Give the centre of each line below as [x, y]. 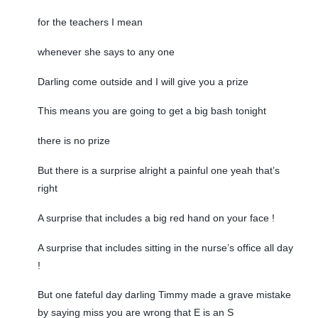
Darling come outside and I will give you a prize [143, 81]
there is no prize [73, 141]
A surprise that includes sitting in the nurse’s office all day [165, 247]
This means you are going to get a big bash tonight [152, 111]
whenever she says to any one [106, 51]
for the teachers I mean [90, 22]
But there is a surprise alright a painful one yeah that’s [158, 171]
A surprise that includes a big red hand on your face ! [156, 218]
